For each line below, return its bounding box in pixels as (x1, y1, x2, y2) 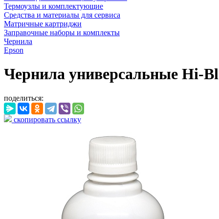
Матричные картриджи (4, 20, 82, 28)
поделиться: (4, 93, 44, 102)
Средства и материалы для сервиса (4, 11, 120, 19)
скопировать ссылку (12, 115, 81, 124)
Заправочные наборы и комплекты (4, 28, 120, 37)
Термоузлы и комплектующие (4, 2, 103, 10)
